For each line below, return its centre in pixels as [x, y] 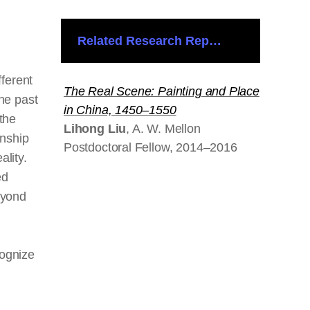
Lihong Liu [95, 129]
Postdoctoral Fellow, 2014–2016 [151, 147]
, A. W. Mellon [163, 129]
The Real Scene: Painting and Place [162, 91]
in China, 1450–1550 [120, 110]
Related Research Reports [155, 41]
